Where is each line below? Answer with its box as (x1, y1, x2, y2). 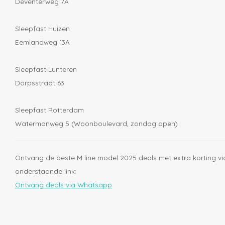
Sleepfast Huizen (15, 24, 70, 33)
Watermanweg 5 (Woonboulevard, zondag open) (15, 119, 178, 128)
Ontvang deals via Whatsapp (15, 180, 112, 189)
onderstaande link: (15, 167, 76, 176)
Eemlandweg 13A (15, 38, 70, 47)
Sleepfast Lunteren (15, 65, 77, 74)
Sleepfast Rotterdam (15, 105, 84, 115)
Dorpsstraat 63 (15, 78, 64, 87)
